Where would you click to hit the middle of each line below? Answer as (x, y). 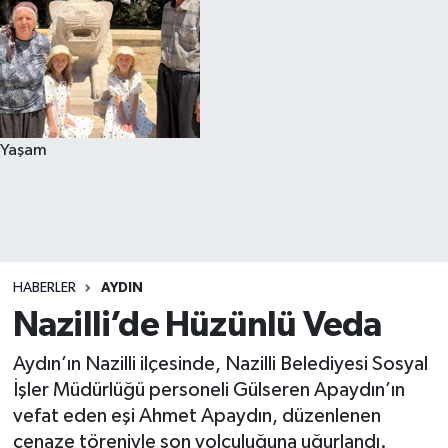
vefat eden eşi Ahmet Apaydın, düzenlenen (196, 416)
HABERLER (44, 288)
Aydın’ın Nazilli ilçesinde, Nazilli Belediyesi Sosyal (220, 364)
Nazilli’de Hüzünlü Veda (197, 325)
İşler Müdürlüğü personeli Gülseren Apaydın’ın (208, 390)
